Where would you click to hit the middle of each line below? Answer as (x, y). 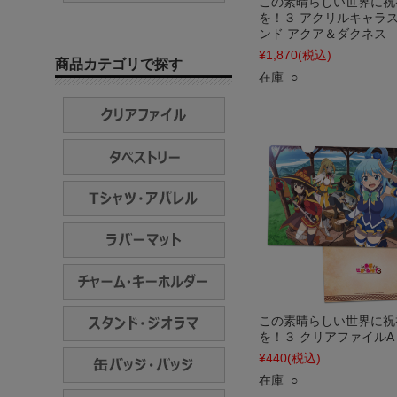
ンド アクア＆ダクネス (323, 34)
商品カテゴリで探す (119, 64)
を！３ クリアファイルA (327, 337)
